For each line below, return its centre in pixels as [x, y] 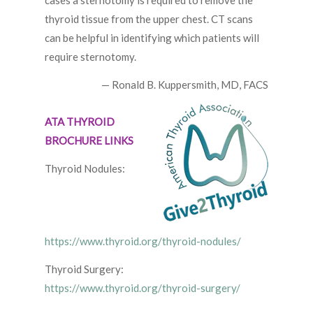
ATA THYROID [80, 122]
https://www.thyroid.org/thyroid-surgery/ [143, 288]
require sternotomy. [90, 57]
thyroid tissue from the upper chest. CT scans [149, 19]
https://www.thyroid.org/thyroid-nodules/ [143, 241]
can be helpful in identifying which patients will [152, 38]
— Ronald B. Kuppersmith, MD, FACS [185, 85]
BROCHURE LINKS [89, 141]
